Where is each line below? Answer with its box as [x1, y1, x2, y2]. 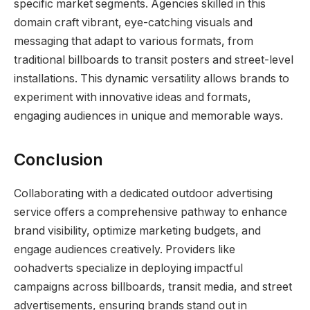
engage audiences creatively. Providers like [14, 243, 235, 257]
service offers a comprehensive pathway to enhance [14, 206, 287, 219]
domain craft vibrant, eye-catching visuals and [14, 15, 253, 29]
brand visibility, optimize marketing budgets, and [14, 224, 261, 238]
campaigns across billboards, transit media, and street [14, 280, 292, 294]
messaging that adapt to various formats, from [14, 34, 253, 48]
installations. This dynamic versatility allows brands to [14, 71, 289, 85]
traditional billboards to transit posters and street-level [14, 53, 293, 66]
